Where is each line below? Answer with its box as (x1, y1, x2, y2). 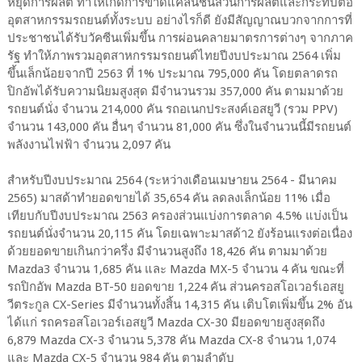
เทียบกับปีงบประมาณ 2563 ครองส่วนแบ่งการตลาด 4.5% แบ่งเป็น (6, 208, 347, 224)
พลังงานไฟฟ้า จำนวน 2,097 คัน (6, 137, 170, 153)
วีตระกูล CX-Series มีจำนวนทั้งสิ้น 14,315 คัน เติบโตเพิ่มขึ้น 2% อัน (6, 297, 352, 313)
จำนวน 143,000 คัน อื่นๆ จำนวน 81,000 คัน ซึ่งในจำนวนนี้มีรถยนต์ (6, 120, 351, 135)
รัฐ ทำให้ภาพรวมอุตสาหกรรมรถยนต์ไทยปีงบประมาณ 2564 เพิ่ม (6, 48, 341, 64)
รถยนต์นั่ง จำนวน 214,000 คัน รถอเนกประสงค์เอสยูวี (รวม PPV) (6, 102, 338, 117)
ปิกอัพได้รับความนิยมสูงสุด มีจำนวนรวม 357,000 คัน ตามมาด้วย (6, 84, 343, 99)
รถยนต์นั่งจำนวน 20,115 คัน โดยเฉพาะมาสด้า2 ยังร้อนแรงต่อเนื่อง (6, 226, 352, 242)
